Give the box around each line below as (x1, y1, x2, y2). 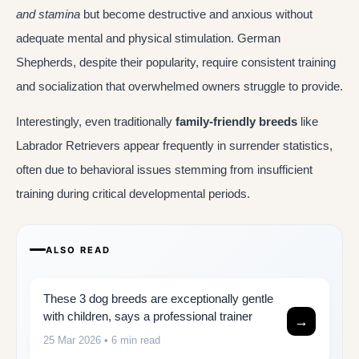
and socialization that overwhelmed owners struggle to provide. (16, 79, 343, 93)
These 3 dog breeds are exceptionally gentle (43, 291, 273, 305)
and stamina (16, 6, 80, 21)
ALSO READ (46, 244, 111, 256)
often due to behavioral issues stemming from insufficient (16, 163, 313, 177)
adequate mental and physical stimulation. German (16, 30, 280, 45)
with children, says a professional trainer (43, 309, 252, 323)
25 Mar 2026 (43, 333, 101, 346)
